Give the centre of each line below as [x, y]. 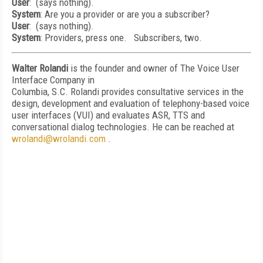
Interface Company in [53, 80]
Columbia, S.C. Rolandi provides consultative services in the [128, 92]
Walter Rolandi [40, 68]
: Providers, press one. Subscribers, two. [121, 38]
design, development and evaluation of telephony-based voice [131, 103]
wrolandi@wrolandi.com [60, 139]
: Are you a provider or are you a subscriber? [125, 14]
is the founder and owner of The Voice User [154, 68]
